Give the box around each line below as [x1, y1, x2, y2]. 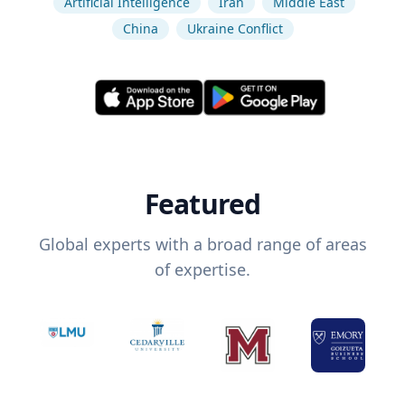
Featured [144, 185, 261, 223]
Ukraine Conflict [186, 20, 283, 37]
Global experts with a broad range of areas [38, 233, 367, 256]
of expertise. [155, 259, 250, 281]
